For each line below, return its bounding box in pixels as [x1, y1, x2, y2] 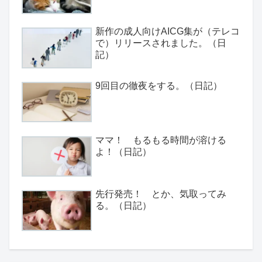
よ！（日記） [95, 146, 151, 157]
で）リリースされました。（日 [95, 38, 226, 49]
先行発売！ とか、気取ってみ [95, 189, 226, 199]
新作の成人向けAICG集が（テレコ [95, 26, 240, 37]
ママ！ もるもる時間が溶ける [95, 135, 226, 145]
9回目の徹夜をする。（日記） [95, 81, 222, 91]
